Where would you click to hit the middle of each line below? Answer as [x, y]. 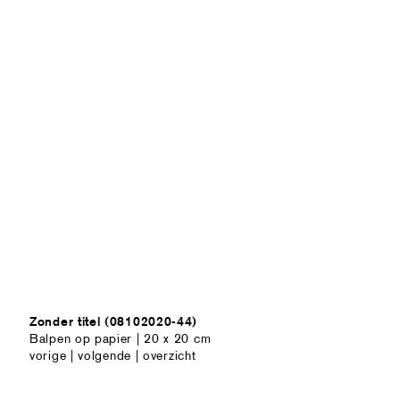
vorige [48, 355]
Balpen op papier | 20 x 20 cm [121, 338]
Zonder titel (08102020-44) [114, 321]
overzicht [170, 355]
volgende [104, 355]
